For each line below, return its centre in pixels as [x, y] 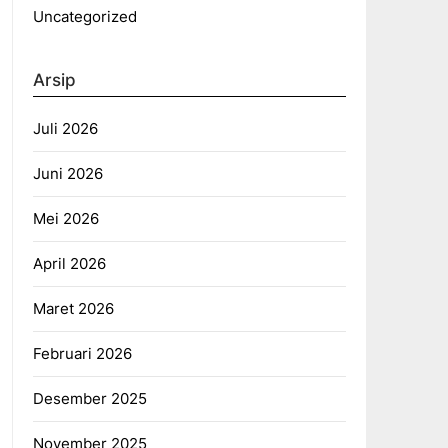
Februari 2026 [82, 353]
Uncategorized [84, 16]
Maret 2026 [73, 308]
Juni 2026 [67, 173]
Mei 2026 [65, 218]
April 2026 [69, 263]
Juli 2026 [65, 128]
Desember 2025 [89, 398]
